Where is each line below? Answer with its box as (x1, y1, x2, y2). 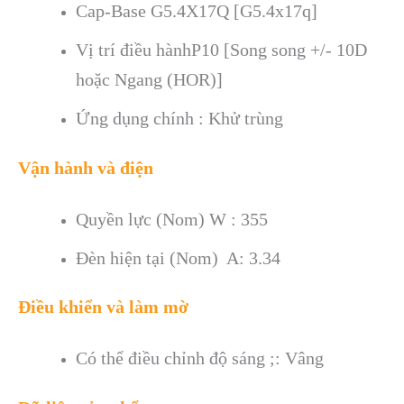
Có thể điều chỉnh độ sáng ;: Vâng (75, 347, 324, 368)
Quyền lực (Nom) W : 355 (75, 208, 268, 229)
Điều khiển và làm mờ (18, 297, 188, 317)
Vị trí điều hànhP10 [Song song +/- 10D (75, 40, 367, 60)
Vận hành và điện (18, 158, 153, 179)
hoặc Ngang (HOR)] (75, 69, 223, 90)
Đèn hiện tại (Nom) (75, 247, 226, 268)
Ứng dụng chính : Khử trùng (75, 108, 283, 129)
